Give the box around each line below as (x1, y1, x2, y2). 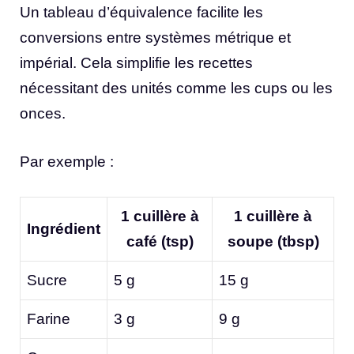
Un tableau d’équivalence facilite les (20, 4, 263, 21)
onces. (20, 105, 66, 122)
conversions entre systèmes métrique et (20, 29, 291, 47)
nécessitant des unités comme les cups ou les (20, 80, 333, 97)
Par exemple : (20, 153, 114, 170)
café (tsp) (126, 233, 194, 250)
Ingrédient (27, 220, 100, 238)
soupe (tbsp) (227, 233, 319, 250)
